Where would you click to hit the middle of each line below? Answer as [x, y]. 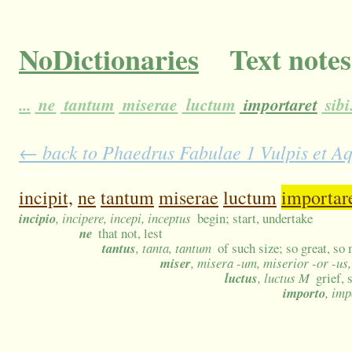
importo [304, 293]
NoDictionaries [109, 59]
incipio [37, 218]
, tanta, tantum [174, 248]
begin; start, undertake [255, 218]
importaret [278, 105]
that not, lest [131, 233]
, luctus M [284, 278]
